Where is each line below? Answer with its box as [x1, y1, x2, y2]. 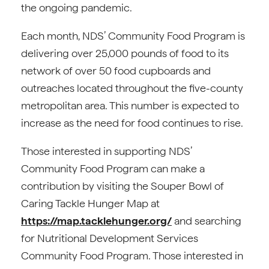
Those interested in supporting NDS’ [21, 145, 192, 157]
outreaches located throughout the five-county [21, 82, 243, 94]
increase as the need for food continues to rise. [21, 116, 243, 129]
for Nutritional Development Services [21, 232, 198, 244]
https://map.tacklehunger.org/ [21, 214, 172, 227]
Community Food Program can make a [21, 162, 205, 175]
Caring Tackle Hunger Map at [21, 197, 160, 210]
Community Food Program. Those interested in [21, 249, 243, 262]
